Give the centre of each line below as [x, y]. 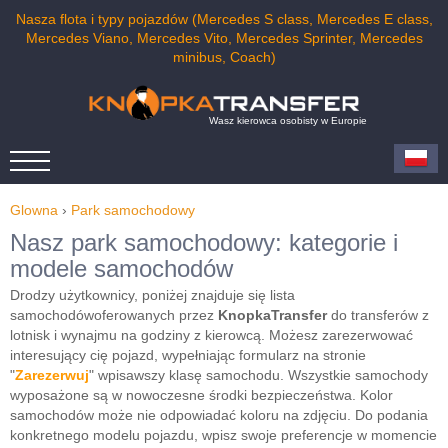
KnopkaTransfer [272, 315]
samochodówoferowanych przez [114, 315]
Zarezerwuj [52, 375]
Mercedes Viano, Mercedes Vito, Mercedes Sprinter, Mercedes [224, 38]
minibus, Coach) [224, 57]
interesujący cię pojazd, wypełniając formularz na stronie [188, 355]
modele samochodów [121, 268]
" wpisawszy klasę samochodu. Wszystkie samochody [258, 375]
